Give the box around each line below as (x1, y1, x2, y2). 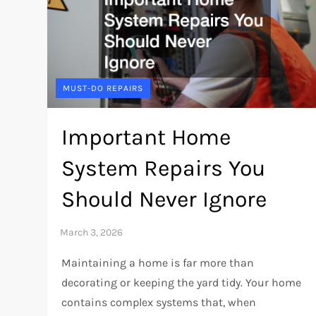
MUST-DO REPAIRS (63, 83, 144, 93)
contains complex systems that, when (61, 295, 257, 309)
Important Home (61, 123, 231, 150)
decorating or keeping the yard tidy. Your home (61, 275, 302, 289)
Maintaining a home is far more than (61, 255, 255, 269)
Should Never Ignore (61, 186, 267, 212)
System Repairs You (61, 154, 266, 181)
